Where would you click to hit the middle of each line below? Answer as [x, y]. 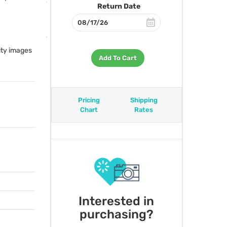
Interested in [117, 201]
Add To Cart [118, 58]
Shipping [144, 100]
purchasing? [116, 214]
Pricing [89, 100]
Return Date [119, 6]
